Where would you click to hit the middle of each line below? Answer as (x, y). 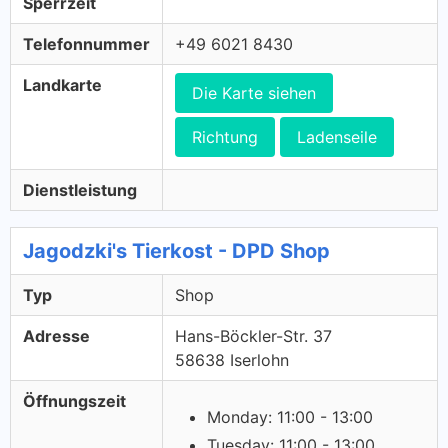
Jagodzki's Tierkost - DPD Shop (176, 251)
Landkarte (62, 85)
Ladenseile (337, 137)
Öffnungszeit (74, 401)
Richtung (225, 137)
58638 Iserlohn (232, 360)
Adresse (56, 336)
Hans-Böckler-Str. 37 (253, 336)
